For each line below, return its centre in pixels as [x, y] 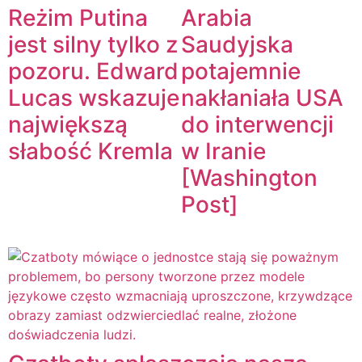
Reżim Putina [78, 18]
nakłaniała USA [262, 98]
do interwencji [257, 125]
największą [68, 125]
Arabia [217, 18]
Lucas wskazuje [94, 98]
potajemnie [241, 72]
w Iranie [223, 152]
